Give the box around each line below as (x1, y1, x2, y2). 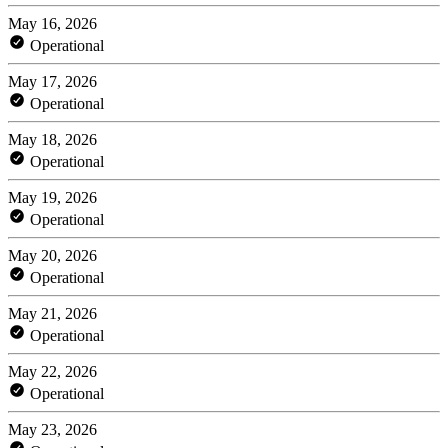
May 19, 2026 (8, 188, 97, 206)
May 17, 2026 (8, 72, 97, 90)
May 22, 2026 (8, 362, 97, 380)
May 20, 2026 (8, 246, 97, 264)
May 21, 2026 (8, 304, 97, 322)
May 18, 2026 (8, 130, 97, 148)
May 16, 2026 (8, 14, 97, 32)
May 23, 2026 (8, 420, 97, 438)
